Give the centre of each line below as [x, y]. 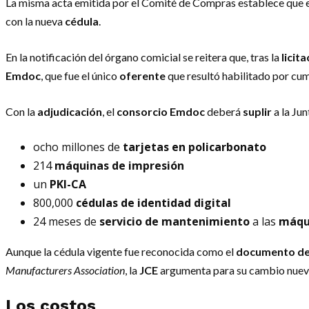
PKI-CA [68, 184]
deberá [224, 111]
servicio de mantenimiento [175, 221]
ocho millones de [78, 147]
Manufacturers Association [65, 270]
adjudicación [70, 111]
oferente [142, 75]
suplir [257, 111]
